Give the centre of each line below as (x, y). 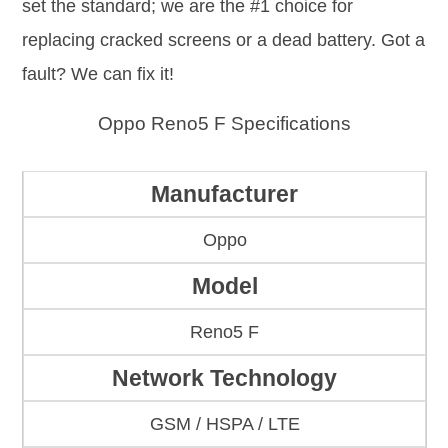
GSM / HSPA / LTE (224, 424)
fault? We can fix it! (98, 73)
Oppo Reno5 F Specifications (224, 123)
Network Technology (224, 378)
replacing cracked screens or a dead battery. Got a (223, 39)
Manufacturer (224, 194)
